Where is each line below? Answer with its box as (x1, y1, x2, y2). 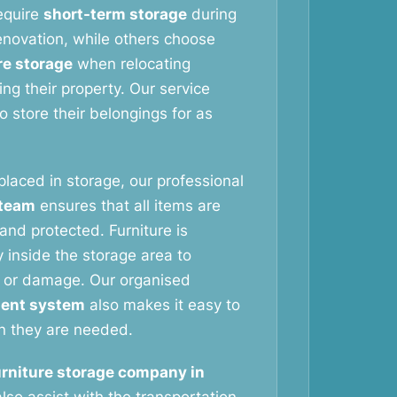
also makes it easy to (85, 296, 240, 314)
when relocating (73, 55, 191, 73)
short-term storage (43, 5, 187, 23)
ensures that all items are (35, 197, 221, 214)
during (187, 5, 237, 23)
